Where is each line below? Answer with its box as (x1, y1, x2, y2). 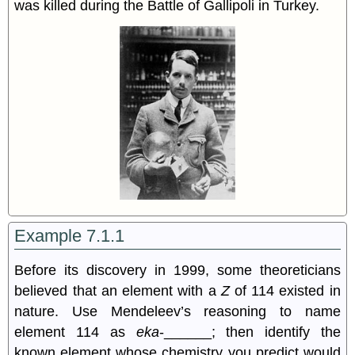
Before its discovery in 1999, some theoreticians (14, 261, 341, 278)
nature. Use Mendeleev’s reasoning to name (14, 303, 341, 319)
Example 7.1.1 (14, 225, 125, 246)
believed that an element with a (14, 282, 221, 299)
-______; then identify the (158, 323, 341, 340)
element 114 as (14, 323, 136, 340)
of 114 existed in (229, 282, 341, 299)
